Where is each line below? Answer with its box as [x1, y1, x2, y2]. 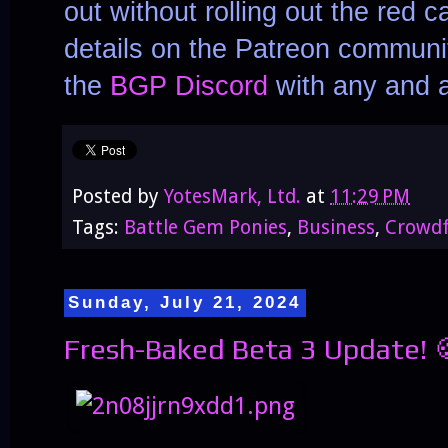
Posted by [72, 184, 164, 208]
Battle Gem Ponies [124, 215, 287, 239]
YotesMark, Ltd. [164, 184, 301, 208]
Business [297, 215, 375, 239]
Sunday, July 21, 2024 [68, 293, 302, 313]
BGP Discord [110, 70, 268, 101]
